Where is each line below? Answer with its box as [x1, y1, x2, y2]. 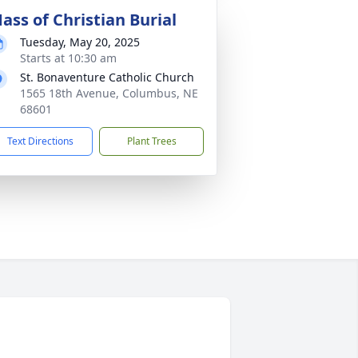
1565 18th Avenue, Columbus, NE [20, 86, 198, 101]
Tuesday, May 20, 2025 [20, 34, 140, 50]
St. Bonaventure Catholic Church [20, 70, 194, 85]
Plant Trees [126, 134, 177, 148]
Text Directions [7, 134, 74, 148]
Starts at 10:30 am [20, 50, 117, 66]
